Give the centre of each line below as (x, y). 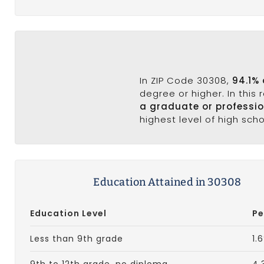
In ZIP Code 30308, (186, 81)
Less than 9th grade (77, 239)
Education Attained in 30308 (167, 182)
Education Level (68, 214)
